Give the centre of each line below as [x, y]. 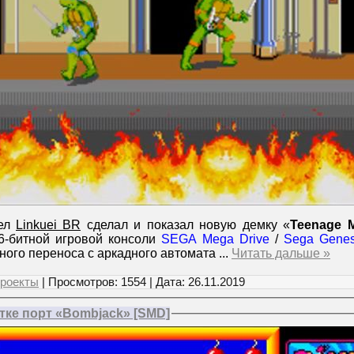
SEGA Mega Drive [215, 239]
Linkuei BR [48, 224]
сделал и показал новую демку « [185, 224]
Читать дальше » [281, 253]
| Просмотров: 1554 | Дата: [113, 282]
